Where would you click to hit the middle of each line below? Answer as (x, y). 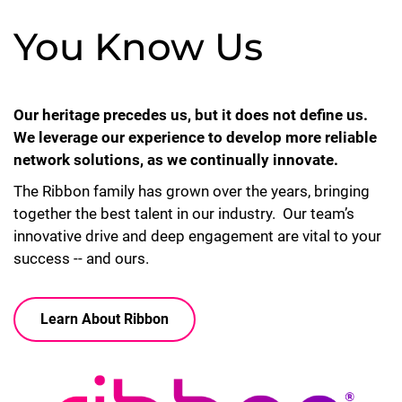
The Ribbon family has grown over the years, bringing (192, 191)
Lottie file (45, 378)
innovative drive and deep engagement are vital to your (197, 236)
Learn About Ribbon (105, 319)
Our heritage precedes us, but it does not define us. (191, 114)
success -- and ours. (81, 258)
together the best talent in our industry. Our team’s (184, 213)
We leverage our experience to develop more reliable (195, 137)
